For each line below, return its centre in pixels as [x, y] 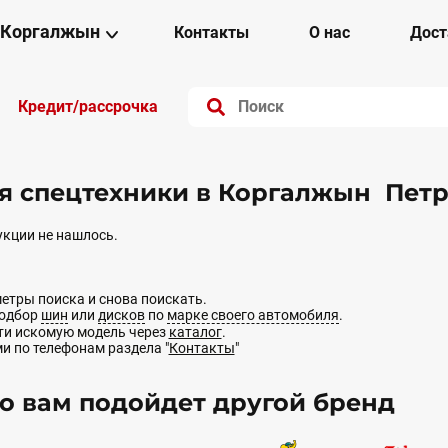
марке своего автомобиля [252, 314]
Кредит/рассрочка [87, 106]
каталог [195, 331]
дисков [121, 314]
